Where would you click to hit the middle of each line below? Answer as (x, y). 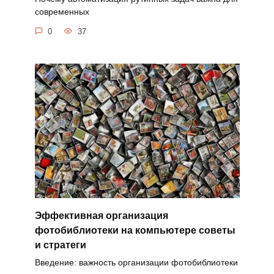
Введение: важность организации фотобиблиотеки (136, 262)
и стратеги (60, 245)
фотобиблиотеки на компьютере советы (135, 230)
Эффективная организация (101, 215)
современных (62, 12)
